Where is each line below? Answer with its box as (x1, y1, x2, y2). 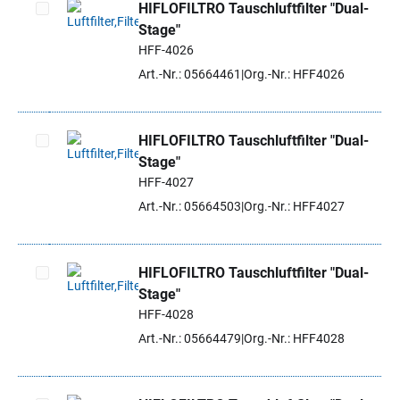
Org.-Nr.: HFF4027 (244, 199, 345, 213)
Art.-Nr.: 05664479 (138, 331, 241, 346)
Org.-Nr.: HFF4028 (244, 331, 345, 346)
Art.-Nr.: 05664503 (138, 199, 241, 213)
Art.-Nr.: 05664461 (138, 67, 241, 81)
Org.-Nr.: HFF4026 (244, 67, 345, 81)
